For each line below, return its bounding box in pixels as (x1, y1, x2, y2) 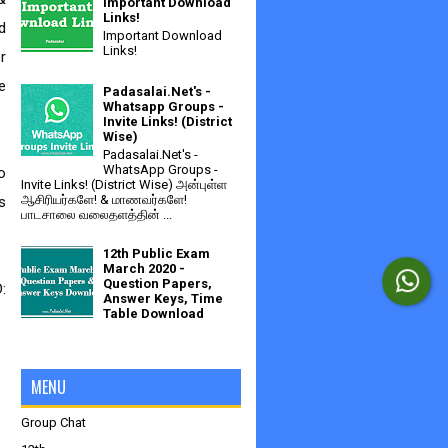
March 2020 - (103, 260, 186, 276)
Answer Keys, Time (103, 290, 224, 306)
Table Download (103, 305, 205, 321)
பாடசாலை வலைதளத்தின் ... (21, 206, 172, 222)
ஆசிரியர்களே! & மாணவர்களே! (21, 191, 193, 207)
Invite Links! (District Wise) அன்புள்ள (21, 176, 227, 192)
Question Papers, (103, 275, 213, 291)
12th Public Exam (103, 245, 211, 261)
